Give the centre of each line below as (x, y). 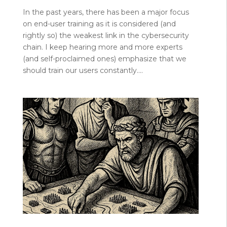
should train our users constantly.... (83, 70)
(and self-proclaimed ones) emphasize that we (104, 59)
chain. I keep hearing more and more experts (102, 47)
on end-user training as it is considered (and (99, 24)
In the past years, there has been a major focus (106, 12)
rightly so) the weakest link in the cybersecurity (106, 35)
